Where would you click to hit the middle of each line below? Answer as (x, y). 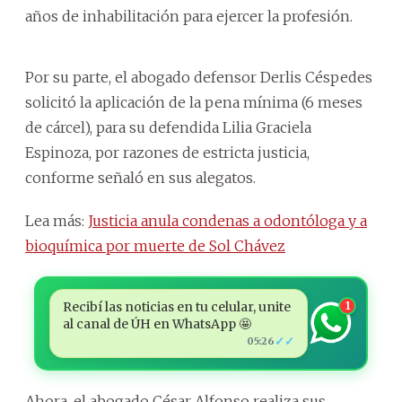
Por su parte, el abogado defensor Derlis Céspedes (199, 77)
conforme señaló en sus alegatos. (140, 177)
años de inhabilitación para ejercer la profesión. (189, 16)
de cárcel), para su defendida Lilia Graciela (168, 127)
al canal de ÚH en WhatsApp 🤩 (157, 323)
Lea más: (57, 220)
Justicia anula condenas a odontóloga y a (227, 220)
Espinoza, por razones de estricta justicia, (167, 152)
